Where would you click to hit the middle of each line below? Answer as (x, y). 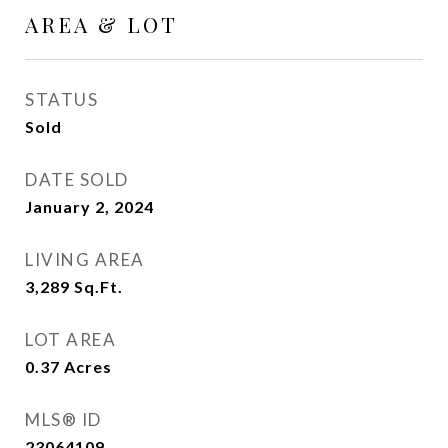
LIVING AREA (85, 259)
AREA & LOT (101, 24)
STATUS (61, 99)
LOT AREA (70, 339)
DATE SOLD (77, 179)
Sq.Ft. (98, 286)
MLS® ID (63, 419)
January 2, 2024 (89, 206)
